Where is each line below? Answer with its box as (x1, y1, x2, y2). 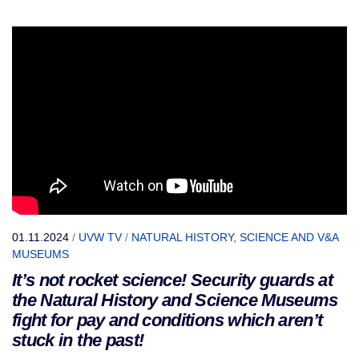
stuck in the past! (12, 330, 144, 351)
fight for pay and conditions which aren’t (12, 310, 323, 331)
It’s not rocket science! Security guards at (12, 270, 333, 291)
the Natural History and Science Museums (12, 290, 338, 311)
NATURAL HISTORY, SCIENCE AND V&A (131, 231, 338, 244)
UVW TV (79, 231, 122, 244)
